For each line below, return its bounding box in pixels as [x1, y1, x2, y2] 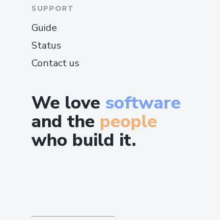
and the [31, 109, 95, 134]
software [105, 90, 181, 115]
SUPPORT [31, 3, 74, 13]
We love [31, 90, 105, 115]
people [100, 109, 157, 134]
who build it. [31, 128, 136, 152]
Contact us [31, 56, 80, 70]
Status [31, 38, 61, 52]
